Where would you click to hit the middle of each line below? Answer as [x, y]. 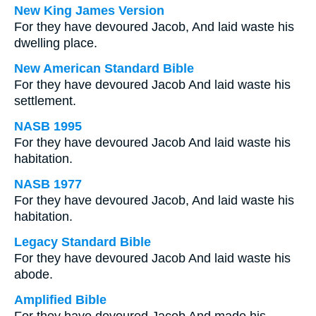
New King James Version [89, 11]
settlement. [45, 101]
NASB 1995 [48, 126]
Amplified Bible [60, 300]
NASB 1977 [48, 184]
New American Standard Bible [104, 68]
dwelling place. [56, 43]
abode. [34, 274]
